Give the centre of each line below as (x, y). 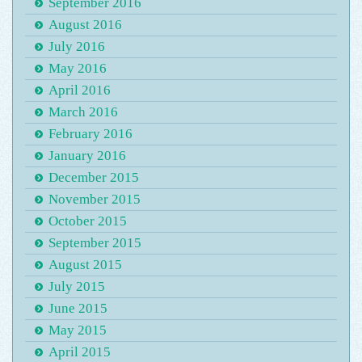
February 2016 (90, 134)
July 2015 (77, 286)
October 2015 (88, 221)
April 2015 (80, 352)
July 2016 (77, 46)
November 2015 (95, 199)
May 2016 (78, 68)
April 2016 (80, 90)
